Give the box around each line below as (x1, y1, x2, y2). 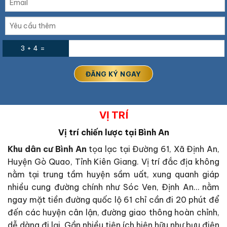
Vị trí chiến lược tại (58, 127, 138, 137)
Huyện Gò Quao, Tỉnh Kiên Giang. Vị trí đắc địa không (8, 157, 219, 167)
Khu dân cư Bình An (8, 144, 87, 154)
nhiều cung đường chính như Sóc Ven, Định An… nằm (8, 182, 219, 192)
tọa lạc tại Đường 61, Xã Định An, (86, 144, 220, 154)
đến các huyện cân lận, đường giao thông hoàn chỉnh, (8, 207, 219, 217)
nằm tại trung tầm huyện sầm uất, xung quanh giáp (8, 169, 219, 179)
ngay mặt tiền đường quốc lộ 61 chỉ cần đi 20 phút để (8, 195, 219, 205)
